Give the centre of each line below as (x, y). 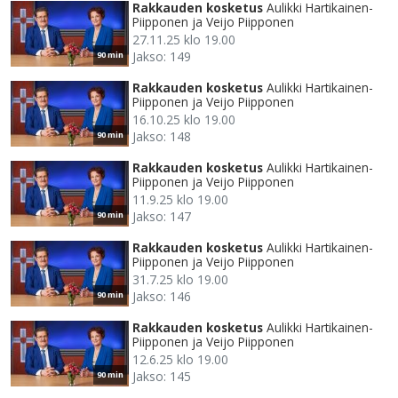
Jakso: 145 (162, 377)
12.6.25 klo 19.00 (180, 360)
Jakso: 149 (162, 57)
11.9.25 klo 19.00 (180, 200)
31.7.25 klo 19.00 (180, 280)
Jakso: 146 (162, 297)
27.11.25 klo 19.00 (184, 40)
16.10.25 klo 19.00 (184, 120)
